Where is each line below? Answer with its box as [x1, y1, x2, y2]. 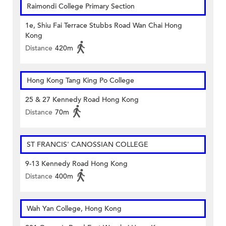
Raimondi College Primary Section [27, 2, 135, 12]
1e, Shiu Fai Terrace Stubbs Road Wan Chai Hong [25, 21, 182, 31]
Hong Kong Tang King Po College [27, 76, 134, 86]
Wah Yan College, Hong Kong [27, 204, 122, 214]
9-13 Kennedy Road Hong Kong [25, 159, 128, 169]
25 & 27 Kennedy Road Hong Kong [25, 95, 139, 105]
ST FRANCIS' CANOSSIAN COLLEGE [27, 140, 148, 150]
